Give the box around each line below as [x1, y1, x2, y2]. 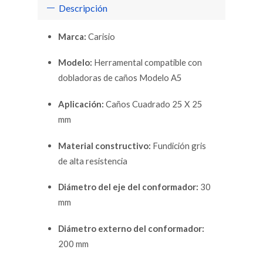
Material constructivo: [58, 140, 151, 151]
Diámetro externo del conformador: [58, 222, 204, 234]
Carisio [86, 31, 115, 42]
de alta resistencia [58, 155, 127, 166]
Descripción [59, 2, 107, 14]
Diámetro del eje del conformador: [58, 181, 198, 193]
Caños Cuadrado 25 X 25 [104, 98, 203, 109]
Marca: [58, 31, 86, 42]
